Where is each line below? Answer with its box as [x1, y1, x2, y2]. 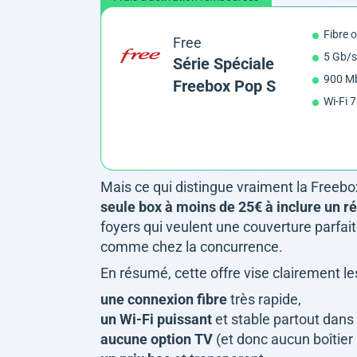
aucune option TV [100, 330, 213, 347]
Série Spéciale [172, 53, 274, 73]
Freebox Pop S [172, 76, 276, 96]
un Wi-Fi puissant [100, 310, 212, 328]
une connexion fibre [100, 290, 230, 308]
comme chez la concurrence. [100, 237, 286, 255]
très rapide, [230, 290, 304, 308]
